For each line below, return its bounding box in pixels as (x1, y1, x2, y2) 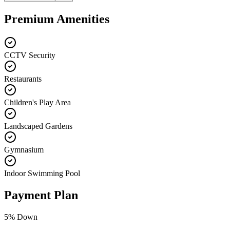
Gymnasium (4, 145, 44, 155)
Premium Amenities (4, 12, 109, 26)
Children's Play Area (4, 98, 71, 107)
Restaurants (4, 74, 42, 84)
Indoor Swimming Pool (4, 169, 80, 178)
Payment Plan (4, 188, 78, 202)
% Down (8, 213, 37, 222)
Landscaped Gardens (4, 122, 72, 131)
